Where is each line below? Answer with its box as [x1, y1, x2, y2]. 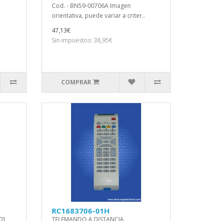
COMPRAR [61, 78, 92, 86]
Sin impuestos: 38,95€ [51, 36, 112, 44]
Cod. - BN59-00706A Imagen [51, 1, 131, 10]
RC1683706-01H [51, 206, 110, 216]
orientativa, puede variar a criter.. [51, 11, 145, 20]
